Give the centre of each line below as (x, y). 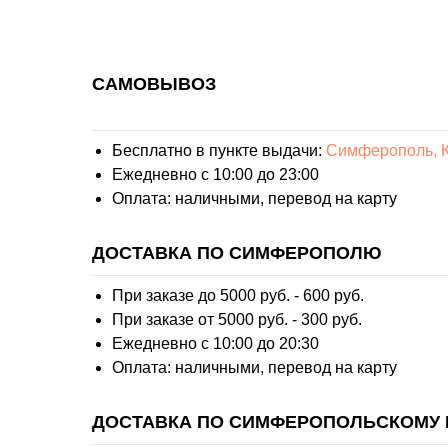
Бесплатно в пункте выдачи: (219, 151)
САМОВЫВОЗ (154, 84)
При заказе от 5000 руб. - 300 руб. (237, 320)
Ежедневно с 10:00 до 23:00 (215, 175)
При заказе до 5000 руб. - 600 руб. (238, 296)
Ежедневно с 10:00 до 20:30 (215, 344)
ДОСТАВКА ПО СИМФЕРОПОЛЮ (237, 253)
